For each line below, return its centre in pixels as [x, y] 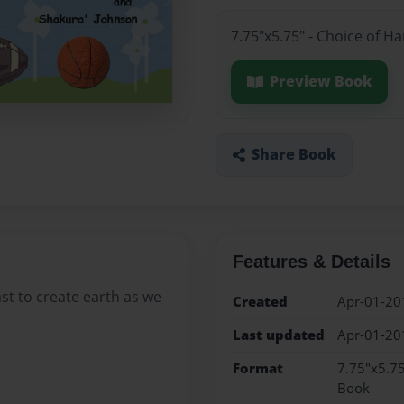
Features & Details [311, 261]
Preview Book [321, 82]
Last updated [278, 335]
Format [257, 369]
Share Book [294, 155]
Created [260, 301]
